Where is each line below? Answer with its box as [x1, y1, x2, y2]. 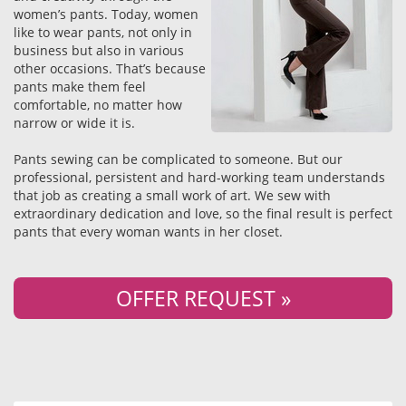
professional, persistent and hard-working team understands [14, 169, 385, 186]
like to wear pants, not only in [14, 24, 192, 41]
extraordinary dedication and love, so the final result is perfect [14, 205, 392, 222]
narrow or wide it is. [14, 114, 135, 131]
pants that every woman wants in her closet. [14, 223, 283, 240]
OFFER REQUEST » [115, 284, 291, 313]
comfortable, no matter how [14, 96, 182, 113]
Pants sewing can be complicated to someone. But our [14, 150, 343, 168]
